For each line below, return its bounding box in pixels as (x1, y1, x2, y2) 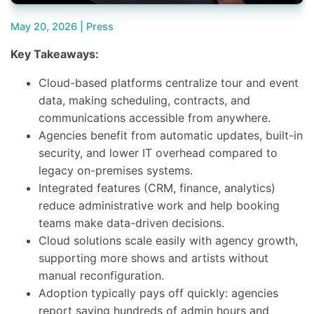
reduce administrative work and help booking (39, 198, 280, 212)
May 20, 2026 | (11, 20, 86, 32)
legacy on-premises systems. (39, 163, 193, 177)
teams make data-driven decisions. (39, 216, 224, 230)
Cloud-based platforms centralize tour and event (39, 76, 299, 90)
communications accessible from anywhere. (39, 111, 271, 125)
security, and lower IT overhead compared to (39, 146, 278, 160)
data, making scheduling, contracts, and (39, 93, 250, 107)
